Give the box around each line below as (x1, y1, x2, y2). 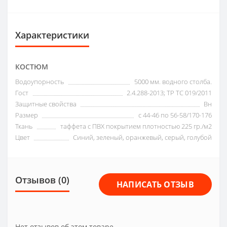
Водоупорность (15, 77, 64, 87)
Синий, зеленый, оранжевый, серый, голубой (73, 133, 212, 142)
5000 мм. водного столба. (134, 77, 212, 87)
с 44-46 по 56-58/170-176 (138, 110, 212, 120)
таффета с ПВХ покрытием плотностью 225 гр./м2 (60, 122, 212, 131)
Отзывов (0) (15, 174, 69, 186)
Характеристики (15, 29, 89, 42)
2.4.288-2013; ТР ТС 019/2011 (127, 88, 212, 98)
